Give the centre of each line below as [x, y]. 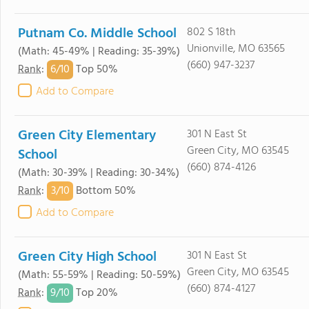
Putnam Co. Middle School [97, 34]
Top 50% [96, 70]
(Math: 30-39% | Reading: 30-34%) [99, 173]
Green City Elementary [87, 136]
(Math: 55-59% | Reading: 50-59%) [99, 275]
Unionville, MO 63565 [236, 49]
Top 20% [96, 293]
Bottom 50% [104, 191]
